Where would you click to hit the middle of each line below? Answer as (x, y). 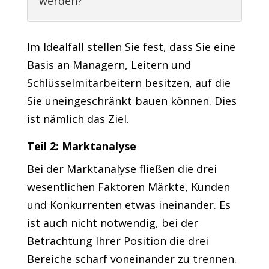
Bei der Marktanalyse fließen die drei (122, 169)
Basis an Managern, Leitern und (109, 65)
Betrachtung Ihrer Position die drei (117, 241)
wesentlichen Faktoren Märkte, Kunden (128, 187)
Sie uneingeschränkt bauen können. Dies (131, 101)
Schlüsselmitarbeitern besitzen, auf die (128, 83)
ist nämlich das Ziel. (78, 119)
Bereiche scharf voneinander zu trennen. (131, 259)
